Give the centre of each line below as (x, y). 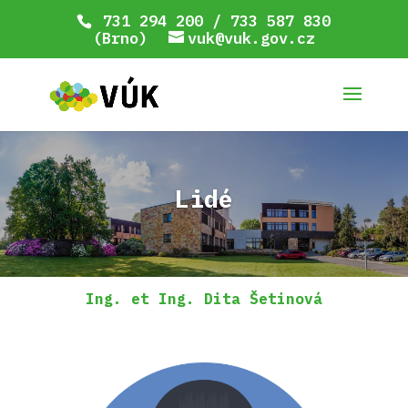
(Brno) (120, 38)
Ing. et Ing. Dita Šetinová (204, 299)
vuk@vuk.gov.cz (251, 38)
